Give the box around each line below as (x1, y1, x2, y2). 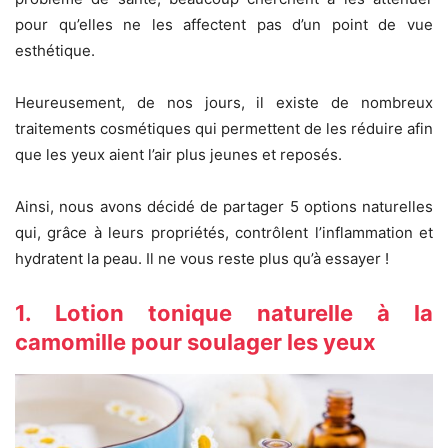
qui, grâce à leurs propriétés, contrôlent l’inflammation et (15, 223, 433, 243)
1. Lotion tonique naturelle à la (15, 300, 433, 327)
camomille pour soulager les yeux (15, 329, 376, 356)
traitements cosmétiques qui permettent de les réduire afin (15, 119, 433, 139)
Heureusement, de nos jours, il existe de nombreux (15, 93, 433, 113)
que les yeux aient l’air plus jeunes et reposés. (15, 145, 342, 165)
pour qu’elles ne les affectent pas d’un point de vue (15, 15, 433, 35)
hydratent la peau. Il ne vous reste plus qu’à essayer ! (15, 249, 389, 269)
